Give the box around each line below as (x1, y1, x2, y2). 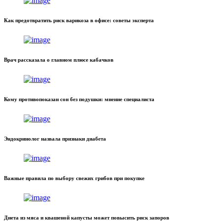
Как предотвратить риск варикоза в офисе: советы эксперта (4, 17, 154, 24)
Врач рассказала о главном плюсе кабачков (4, 57, 113, 63)
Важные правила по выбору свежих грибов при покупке (4, 175, 145, 182)
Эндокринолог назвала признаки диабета (4, 136, 106, 142)
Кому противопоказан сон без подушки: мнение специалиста (4, 96, 154, 103)
